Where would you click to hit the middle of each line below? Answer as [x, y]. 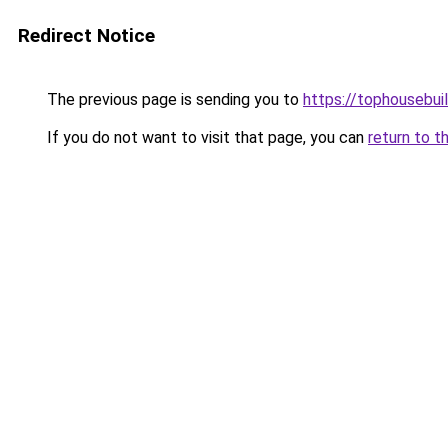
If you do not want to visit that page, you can [205, 137]
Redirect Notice [86, 35]
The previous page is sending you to [173, 99]
